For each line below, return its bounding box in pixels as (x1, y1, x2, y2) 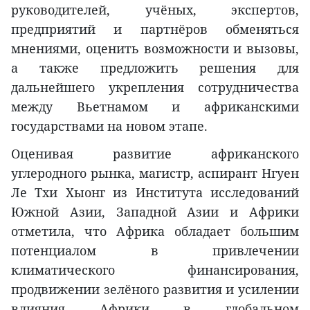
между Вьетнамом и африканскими (11, 98, 299, 115)
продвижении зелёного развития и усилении (11, 281, 299, 298)
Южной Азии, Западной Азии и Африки (11, 203, 299, 220)
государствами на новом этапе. (11, 118, 208, 134)
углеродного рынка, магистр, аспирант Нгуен (11, 165, 299, 181)
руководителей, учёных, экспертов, (11, 1, 299, 18)
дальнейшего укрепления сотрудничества (11, 79, 299, 95)
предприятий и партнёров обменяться (11, 21, 299, 37)
